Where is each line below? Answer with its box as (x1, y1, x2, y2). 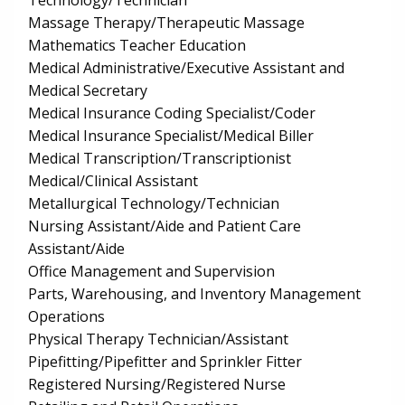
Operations (28, 306, 105, 327)
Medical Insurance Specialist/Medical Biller (28, 126, 314, 146)
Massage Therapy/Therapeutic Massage (28, 13, 305, 33)
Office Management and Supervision (28, 261, 275, 282)
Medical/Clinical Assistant (28, 171, 198, 192)
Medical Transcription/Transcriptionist (28, 148, 291, 169)
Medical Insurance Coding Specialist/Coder (28, 103, 316, 124)
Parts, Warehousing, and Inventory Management (28, 284, 361, 305)
